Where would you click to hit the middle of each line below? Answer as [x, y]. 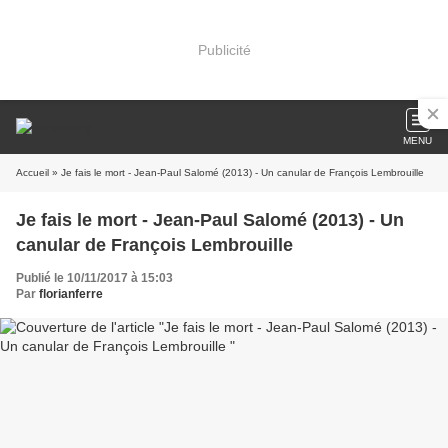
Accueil [32, 172]
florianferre [71, 294]
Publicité [224, 49]
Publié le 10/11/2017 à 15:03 [94, 278]
